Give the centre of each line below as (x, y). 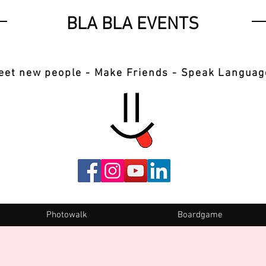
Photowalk (67, 215)
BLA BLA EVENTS (132, 25)
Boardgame (200, 215)
